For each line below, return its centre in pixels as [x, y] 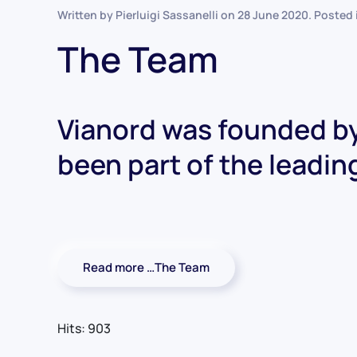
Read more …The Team [146, 268]
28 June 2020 [273, 15]
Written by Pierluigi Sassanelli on [147, 15]
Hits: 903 [84, 329]
